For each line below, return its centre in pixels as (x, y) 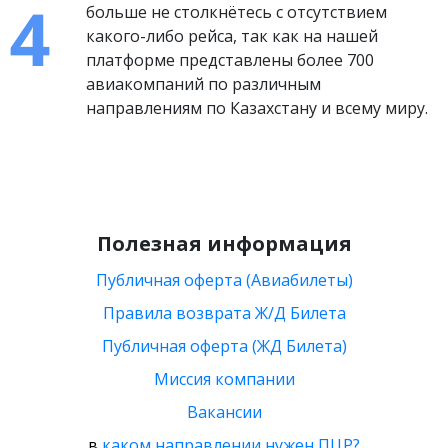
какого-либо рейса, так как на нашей (232, 36)
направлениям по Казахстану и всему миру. (257, 108)
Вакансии (224, 412)
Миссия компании (224, 379)
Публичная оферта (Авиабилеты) (224, 280)
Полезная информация (224, 243)
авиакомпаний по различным (204, 84)
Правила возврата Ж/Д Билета (224, 313)
